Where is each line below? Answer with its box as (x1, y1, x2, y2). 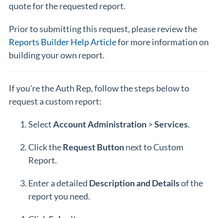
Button (97, 142, 126, 152)
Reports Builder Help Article (9, 36, 116, 47)
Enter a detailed (28, 178, 89, 188)
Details (152, 178, 181, 188)
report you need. (28, 191, 90, 201)
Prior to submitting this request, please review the (9, 23, 197, 34)
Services (154, 119, 188, 129)
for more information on (116, 36, 209, 47)
